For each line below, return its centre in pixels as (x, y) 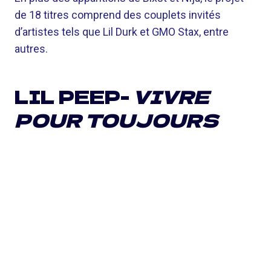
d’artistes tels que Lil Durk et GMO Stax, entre (122, 32)
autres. (31, 49)
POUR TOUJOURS (116, 120)
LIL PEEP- (74, 96)
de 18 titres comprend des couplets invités (118, 15)
